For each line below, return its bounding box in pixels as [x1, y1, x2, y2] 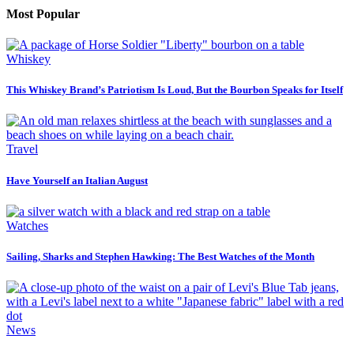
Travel [6, 142, 38, 156]
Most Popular [6, 6, 80, 21]
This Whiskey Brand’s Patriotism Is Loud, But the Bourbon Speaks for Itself [6, 84, 343, 96]
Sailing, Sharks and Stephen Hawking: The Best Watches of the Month [6, 250, 314, 262]
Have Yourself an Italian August [6, 174, 148, 186]
